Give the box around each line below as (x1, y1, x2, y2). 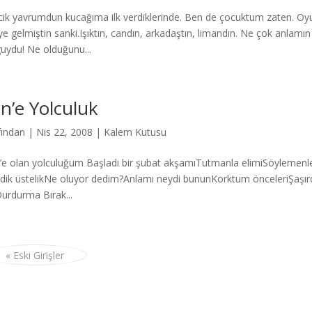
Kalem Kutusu (103, 125, 166, 139)
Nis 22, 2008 (36, 125, 93, 139)
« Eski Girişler (5, 249, 64, 262)
